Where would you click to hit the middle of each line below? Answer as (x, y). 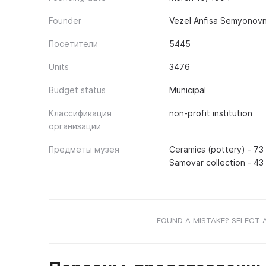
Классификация (80, 113)
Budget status (77, 90)
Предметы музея (84, 149)
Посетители (73, 44)
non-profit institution (210, 113)
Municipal (187, 90)
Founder (65, 20)
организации (75, 126)
